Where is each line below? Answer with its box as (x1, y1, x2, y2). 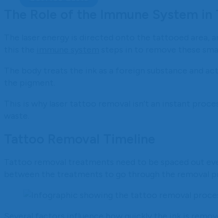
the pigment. (4, 77, 55, 88)
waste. (4, 110, 29, 121)
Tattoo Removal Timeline (4, 131, 155, 147)
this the (4, 44, 36, 55)
